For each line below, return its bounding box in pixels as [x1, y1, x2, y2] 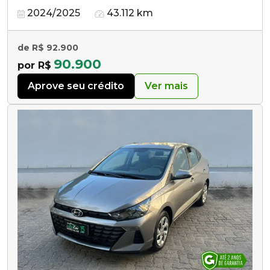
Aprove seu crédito [28, 80, 124, 92]
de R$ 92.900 [17, 42, 78, 53]
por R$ [17, 59, 51, 71]
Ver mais [145, 80, 188, 92]
